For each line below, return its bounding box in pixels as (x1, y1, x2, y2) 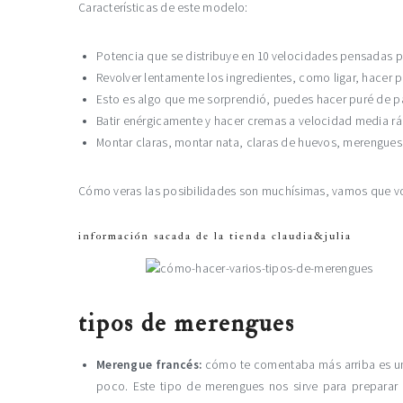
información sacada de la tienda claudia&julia (78, 229, 352, 243)
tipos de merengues (78, 309, 295, 338)
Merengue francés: (96, 357, 202, 372)
